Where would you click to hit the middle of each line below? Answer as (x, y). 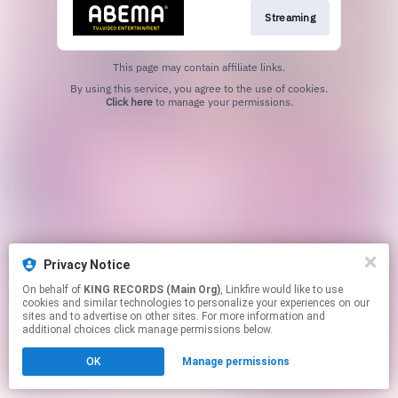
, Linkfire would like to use (241, 290)
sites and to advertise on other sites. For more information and (174, 316)
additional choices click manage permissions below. (147, 330)
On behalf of (53, 290)
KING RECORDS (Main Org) (152, 290)
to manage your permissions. (223, 101)
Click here (129, 101)
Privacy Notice (87, 265)
